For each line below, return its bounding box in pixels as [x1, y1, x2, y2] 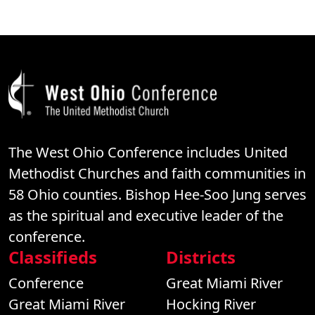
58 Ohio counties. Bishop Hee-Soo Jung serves [8, 185, 307, 204]
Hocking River [166, 295, 256, 314]
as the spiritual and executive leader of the [8, 206, 283, 225]
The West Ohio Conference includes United [8, 143, 288, 162]
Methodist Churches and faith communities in [8, 164, 306, 183]
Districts [166, 245, 236, 269]
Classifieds [8, 245, 97, 269]
